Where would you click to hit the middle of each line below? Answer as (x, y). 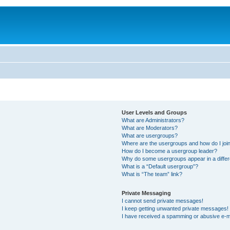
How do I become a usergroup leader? (169, 151)
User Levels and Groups (154, 112)
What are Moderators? (149, 128)
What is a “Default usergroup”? (160, 166)
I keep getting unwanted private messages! (175, 208)
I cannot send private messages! (162, 201)
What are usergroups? (149, 136)
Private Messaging (146, 193)
